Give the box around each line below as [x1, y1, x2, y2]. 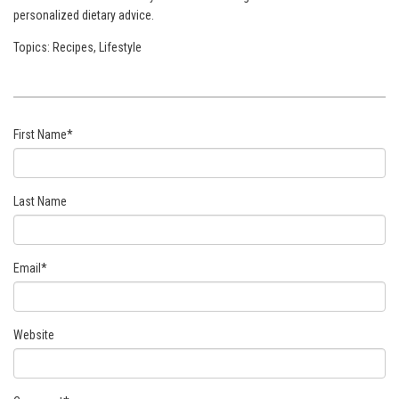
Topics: [13, 40, 53, 55]
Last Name [13, 194, 67, 209]
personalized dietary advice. [13, 8, 154, 23]
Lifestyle [99, 40, 142, 55]
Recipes [53, 40, 94, 55]
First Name [13, 127, 67, 142]
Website [13, 328, 54, 343]
